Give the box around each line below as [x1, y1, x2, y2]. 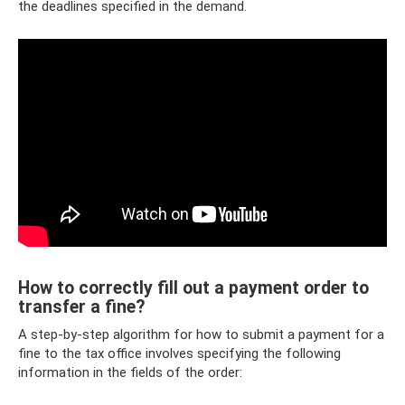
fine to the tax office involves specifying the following [18, 345, 341, 362]
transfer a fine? [18, 297, 145, 318]
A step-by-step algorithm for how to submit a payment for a [18, 326, 384, 343]
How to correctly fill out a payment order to [18, 278, 369, 299]
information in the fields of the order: [18, 364, 242, 381]
